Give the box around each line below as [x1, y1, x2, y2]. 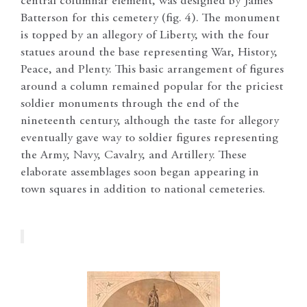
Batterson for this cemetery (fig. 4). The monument [21, 12, 280, 25]
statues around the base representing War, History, [21, 46, 278, 59]
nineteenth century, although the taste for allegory [21, 114, 279, 127]
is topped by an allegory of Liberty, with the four [21, 29, 269, 42]
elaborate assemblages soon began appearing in [21, 166, 259, 179]
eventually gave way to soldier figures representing [21, 132, 278, 145]
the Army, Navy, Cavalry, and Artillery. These [21, 149, 247, 162]
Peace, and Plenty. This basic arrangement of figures [21, 63, 284, 76]
